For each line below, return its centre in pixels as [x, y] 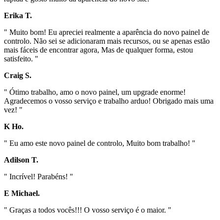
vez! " [13, 110]
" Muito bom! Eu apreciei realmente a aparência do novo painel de [107, 32]
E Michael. [22, 193]
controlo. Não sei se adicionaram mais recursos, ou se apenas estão [107, 41]
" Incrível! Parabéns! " [39, 176]
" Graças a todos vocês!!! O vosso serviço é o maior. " [88, 210]
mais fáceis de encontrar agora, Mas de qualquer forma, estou [98, 50]
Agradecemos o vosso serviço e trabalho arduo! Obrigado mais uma [109, 101]
